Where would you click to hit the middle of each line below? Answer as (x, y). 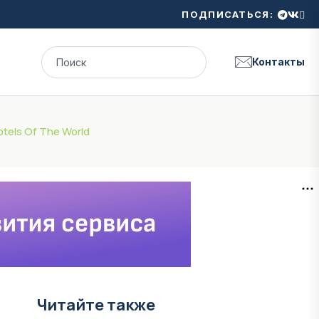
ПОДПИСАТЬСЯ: (228, 14)
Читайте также (96, 305)
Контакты (278, 62)
